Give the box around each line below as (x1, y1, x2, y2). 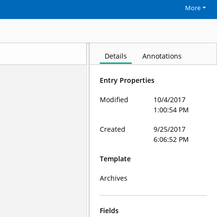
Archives (100, 173, 128, 183)
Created (100, 124, 126, 134)
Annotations (142, 51, 182, 61)
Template (100, 154, 131, 163)
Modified (100, 95, 129, 104)
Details (105, 51, 127, 61)
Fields (100, 206, 119, 215)
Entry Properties (100, 76, 155, 85)
